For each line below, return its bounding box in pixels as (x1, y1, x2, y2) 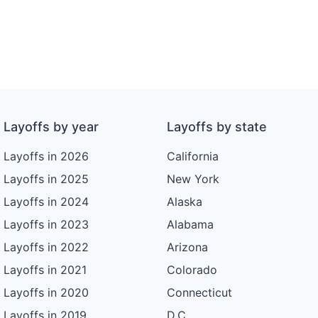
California (166, 149, 219, 164)
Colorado (166, 263, 217, 278)
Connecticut (166, 285, 232, 300)
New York (166, 172, 219, 187)
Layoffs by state (166, 119, 267, 135)
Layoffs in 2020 (4, 285, 89, 300)
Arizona (166, 240, 208, 255)
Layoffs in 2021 (4, 263, 87, 278)
